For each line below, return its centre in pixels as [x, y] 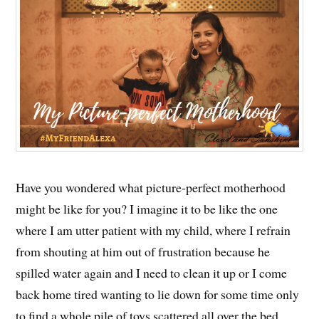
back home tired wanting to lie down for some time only [158, 294]
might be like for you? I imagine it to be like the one [147, 208]
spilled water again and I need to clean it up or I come [152, 272]
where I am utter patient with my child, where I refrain [153, 230]
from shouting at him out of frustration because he [143, 251]
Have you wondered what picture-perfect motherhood [151, 187]
